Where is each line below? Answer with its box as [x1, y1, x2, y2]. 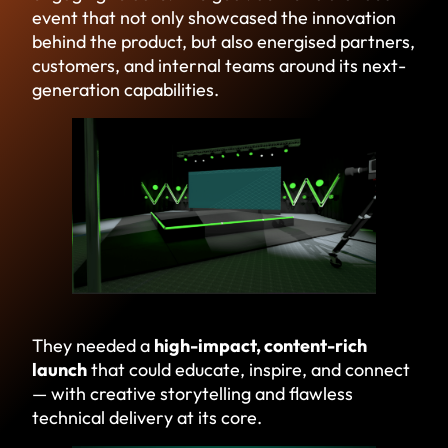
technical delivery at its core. [32, 405, 262, 429]
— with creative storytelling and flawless [32, 381, 353, 405]
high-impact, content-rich [154, 333, 367, 357]
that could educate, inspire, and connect [87, 357, 410, 381]
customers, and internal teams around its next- [32, 53, 406, 77]
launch [32, 357, 87, 381]
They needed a [32, 333, 154, 357]
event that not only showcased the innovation [32, 5, 396, 29]
